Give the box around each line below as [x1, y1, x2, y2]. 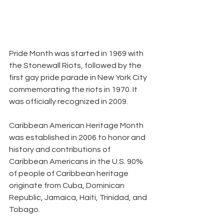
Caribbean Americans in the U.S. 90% [9, 157, 144, 166]
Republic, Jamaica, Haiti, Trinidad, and [9, 193, 148, 202]
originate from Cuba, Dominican [9, 181, 126, 190]
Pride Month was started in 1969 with [9, 49, 145, 58]
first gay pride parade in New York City [9, 73, 148, 82]
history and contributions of [9, 145, 112, 154]
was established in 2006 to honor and [9, 133, 147, 142]
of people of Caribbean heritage [9, 169, 130, 178]
